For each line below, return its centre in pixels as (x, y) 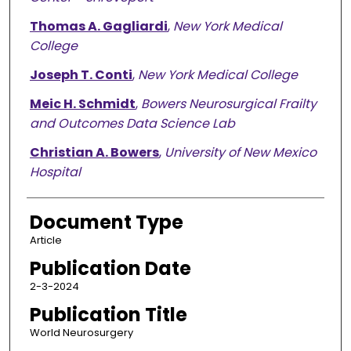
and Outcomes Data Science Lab (132, 124)
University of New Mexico (240, 153)
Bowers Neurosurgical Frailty (228, 104)
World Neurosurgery (81, 333)
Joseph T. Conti (81, 75)
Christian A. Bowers (94, 153)
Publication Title (108, 315)
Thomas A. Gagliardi (98, 27)
